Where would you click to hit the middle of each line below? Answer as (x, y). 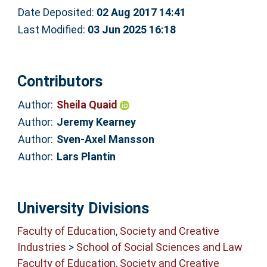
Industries (41, 247)
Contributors (60, 81)
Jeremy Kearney (96, 122)
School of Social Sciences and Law (159, 247)
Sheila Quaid (88, 105)
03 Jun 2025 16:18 (131, 29)
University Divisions (83, 208)
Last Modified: (52, 29)
